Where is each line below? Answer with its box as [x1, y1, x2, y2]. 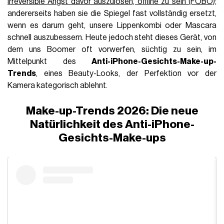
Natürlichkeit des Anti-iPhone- [29, 118, 194, 130]
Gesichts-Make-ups [58, 131, 166, 143]
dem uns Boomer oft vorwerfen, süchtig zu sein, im [7, 45, 216, 53]
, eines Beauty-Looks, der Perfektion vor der [36, 69, 216, 77]
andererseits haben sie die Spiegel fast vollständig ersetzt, [7, 9, 216, 17]
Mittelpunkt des [7, 57, 91, 65]
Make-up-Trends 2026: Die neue [25, 104, 198, 116]
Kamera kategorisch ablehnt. [7, 81, 108, 89]
